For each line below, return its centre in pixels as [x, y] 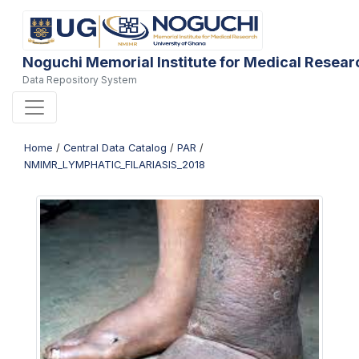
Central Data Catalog [115, 148]
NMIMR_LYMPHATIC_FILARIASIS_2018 [115, 165]
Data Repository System [79, 80]
